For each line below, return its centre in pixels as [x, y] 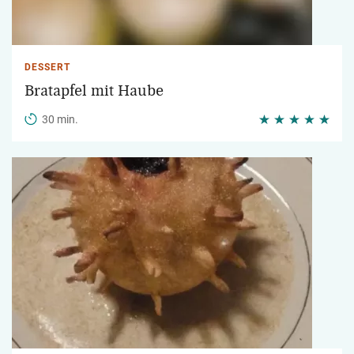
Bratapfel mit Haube [94, 91]
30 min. [60, 119]
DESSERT [47, 67]
